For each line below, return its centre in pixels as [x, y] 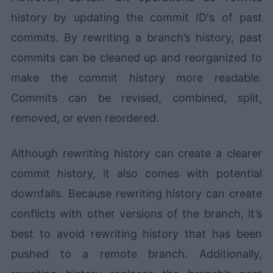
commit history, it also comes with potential [136, 174]
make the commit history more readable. [136, 78]
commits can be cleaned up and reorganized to [136, 58]
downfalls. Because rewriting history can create [136, 194]
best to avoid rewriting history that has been [136, 234]
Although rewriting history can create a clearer [136, 154]
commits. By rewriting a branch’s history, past [136, 38]
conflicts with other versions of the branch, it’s [136, 214]
